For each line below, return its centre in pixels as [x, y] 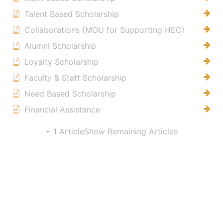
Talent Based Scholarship [72, 14]
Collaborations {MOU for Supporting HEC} [105, 30]
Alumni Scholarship [60, 46]
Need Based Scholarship [70, 93]
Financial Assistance [62, 109]
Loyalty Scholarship [61, 61]
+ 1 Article [65, 131]
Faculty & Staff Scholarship [75, 77]
